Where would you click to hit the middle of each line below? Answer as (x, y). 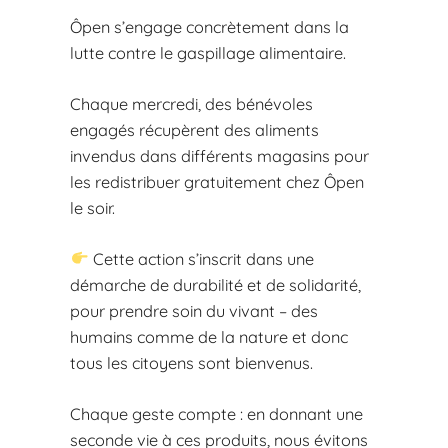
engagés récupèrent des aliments (195, 129)
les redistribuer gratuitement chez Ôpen (217, 181)
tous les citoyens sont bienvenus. (192, 362)
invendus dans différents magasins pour (220, 155)
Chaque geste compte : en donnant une (217, 413)
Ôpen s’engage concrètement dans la (210, 26)
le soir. (93, 207)
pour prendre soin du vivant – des (194, 310)
